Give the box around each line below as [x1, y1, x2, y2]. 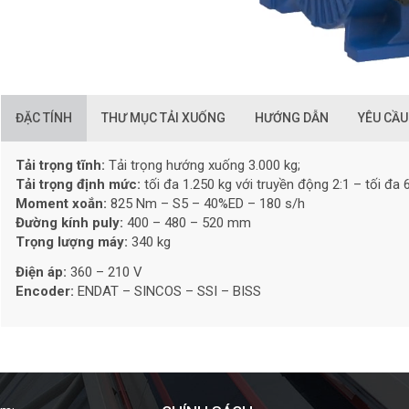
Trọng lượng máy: [16, 234, 128, 251]
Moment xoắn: [16, 195, 107, 213]
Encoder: [16, 283, 74, 300]
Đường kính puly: [16, 215, 123, 232]
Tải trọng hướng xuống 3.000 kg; [105, 157, 300, 174]
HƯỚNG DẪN [255, 110, 329, 126]
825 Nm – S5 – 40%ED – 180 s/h [107, 195, 305, 213]
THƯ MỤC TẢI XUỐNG [101, 110, 225, 126]
